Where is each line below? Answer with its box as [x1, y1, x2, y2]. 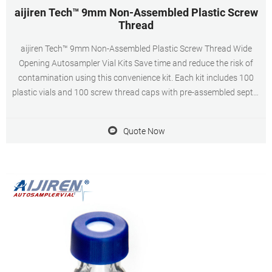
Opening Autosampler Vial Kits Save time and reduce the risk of [19, 58, 253, 68]
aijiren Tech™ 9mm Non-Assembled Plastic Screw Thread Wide [20, 44, 252, 53]
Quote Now [123, 126, 165, 136]
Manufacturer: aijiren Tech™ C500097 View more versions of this [16, 102, 256, 112]
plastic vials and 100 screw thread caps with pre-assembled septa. [12, 87, 260, 97]
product [121, 117, 151, 126]
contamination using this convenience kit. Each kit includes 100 [18, 73, 254, 83]
